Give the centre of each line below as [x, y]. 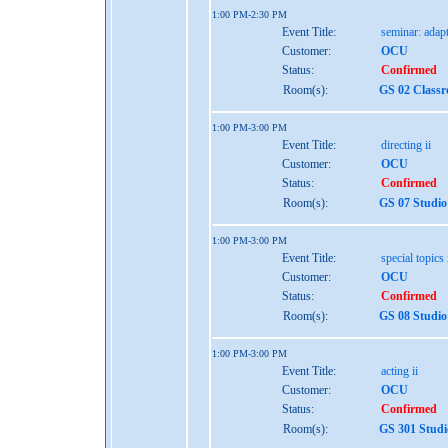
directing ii [406, 145]
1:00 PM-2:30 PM [249, 14]
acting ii [399, 371]
